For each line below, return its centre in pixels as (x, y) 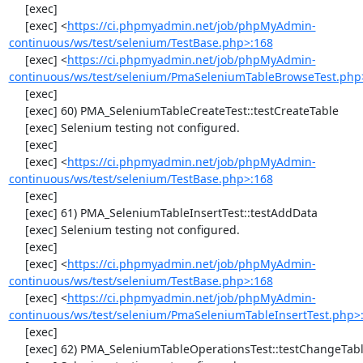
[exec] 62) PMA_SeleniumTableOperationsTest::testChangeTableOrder (17, 349)
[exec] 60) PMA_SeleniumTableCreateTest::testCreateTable (17, 111)
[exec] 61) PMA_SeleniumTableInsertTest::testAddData (17, 213)
